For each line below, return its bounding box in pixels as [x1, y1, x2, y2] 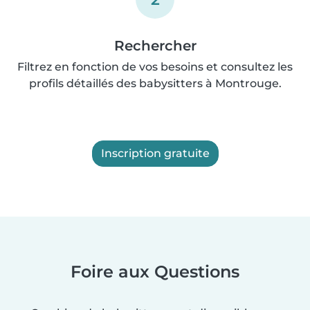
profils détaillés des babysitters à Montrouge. [28, 76, 282, 90]
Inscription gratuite [100, 146, 210, 160]
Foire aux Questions [71, 261, 239, 282]
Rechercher [113, 37, 197, 54]
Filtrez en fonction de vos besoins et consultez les [17, 60, 293, 73]
